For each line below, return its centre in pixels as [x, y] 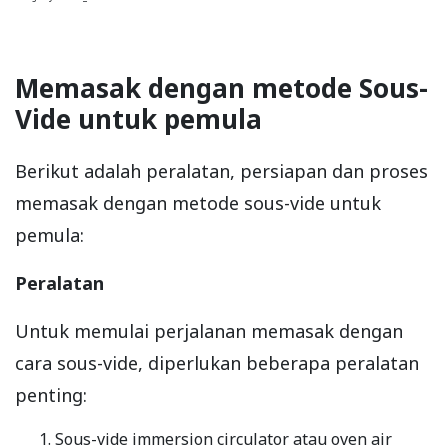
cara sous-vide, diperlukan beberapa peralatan [217, 362]
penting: [51, 394]
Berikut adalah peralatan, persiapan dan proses [221, 170]
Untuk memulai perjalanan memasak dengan [209, 330]
